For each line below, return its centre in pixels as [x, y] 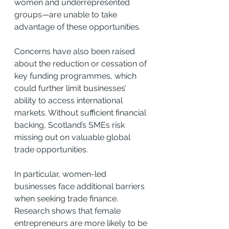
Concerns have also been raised [76, 51]
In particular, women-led [61, 174]
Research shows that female [68, 211]
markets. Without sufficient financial [81, 112]
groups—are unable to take [67, 14]
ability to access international [70, 100]
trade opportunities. [51, 149]
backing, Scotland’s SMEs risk [71, 125]
